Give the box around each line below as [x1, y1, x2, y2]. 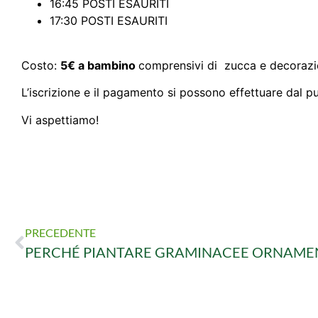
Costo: [21, 57, 60, 72]
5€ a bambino [60, 57, 138, 72]
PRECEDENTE [25, 225, 96, 239]
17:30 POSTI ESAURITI [50, 13, 168, 28]
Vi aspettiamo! [21, 112, 99, 127]
